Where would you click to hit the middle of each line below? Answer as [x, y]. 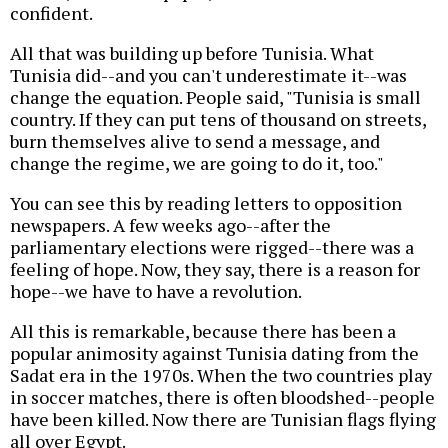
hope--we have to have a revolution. [156, 291]
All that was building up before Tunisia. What [192, 53]
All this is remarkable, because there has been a [203, 331]
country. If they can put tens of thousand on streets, [218, 119]
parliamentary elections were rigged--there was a [212, 247]
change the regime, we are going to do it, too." [197, 163]
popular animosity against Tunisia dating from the [214, 353]
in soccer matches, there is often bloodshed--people [222, 397]
